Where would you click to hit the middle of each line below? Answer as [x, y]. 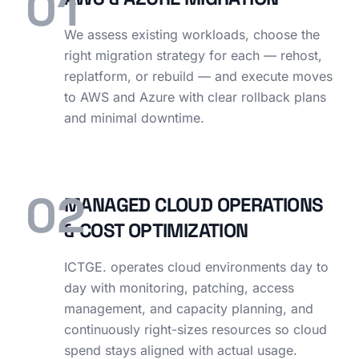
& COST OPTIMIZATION [156, 230]
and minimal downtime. [134, 118]
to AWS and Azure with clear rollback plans [195, 97]
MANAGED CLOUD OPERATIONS [194, 205]
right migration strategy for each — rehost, [193, 55]
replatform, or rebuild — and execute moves [198, 76]
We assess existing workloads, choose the [192, 34]
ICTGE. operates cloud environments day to [196, 267]
